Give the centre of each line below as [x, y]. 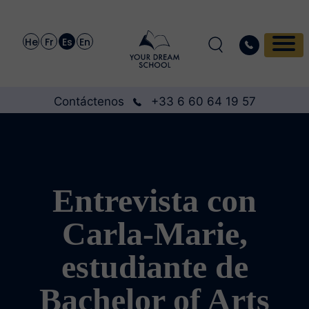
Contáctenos [89, 101]
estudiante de [154, 267]
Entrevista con [154, 200]
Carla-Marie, [154, 233]
